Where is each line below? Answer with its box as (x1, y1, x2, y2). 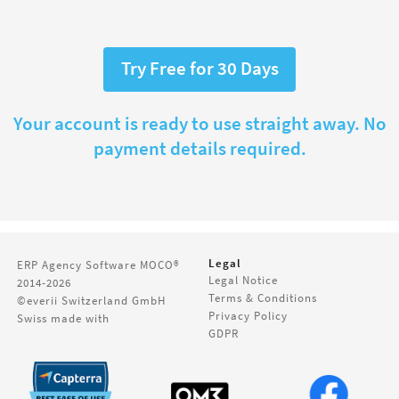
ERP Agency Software (17, 256, 137, 272)
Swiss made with (17, 310, 110, 325)
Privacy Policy (208, 307, 288, 322)
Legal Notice (208, 272, 278, 287)
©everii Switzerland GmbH (17, 292, 167, 307)
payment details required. (93, 137, 306, 161)
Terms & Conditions (208, 289, 317, 305)
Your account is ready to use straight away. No (12, 112, 387, 136)
